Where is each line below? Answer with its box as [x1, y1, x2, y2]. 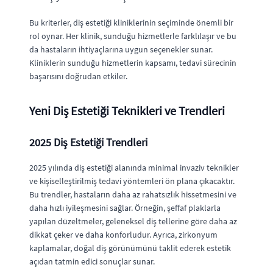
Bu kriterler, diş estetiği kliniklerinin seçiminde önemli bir [29, 17, 233, 28]
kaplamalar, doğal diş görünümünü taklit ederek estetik [29, 243, 231, 253]
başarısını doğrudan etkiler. [29, 71, 127, 82]
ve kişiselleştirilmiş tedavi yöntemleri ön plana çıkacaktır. [29, 175, 235, 186]
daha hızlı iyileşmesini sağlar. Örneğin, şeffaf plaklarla [29, 202, 221, 213]
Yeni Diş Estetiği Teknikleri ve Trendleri [29, 103, 225, 118]
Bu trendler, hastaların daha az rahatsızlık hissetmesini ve [29, 189, 236, 200]
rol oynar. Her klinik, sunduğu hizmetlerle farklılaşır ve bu [29, 30, 236, 41]
